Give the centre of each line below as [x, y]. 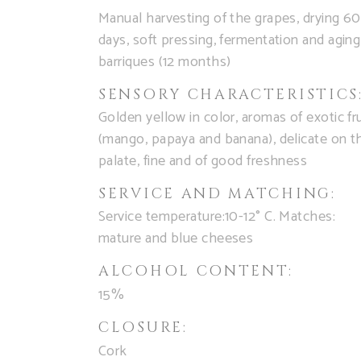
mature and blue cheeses [176, 238]
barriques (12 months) [165, 62]
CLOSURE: [143, 327]
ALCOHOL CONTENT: [196, 271]
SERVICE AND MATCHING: [217, 193]
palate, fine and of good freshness [203, 161]
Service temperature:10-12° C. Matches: [217, 216]
